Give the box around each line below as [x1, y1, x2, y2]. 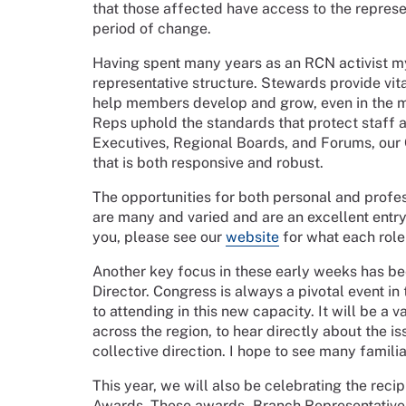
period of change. [92, 20, 211, 38]
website [226, 228, 279, 246]
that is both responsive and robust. [92, 154, 324, 172]
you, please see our [92, 228, 226, 246]
